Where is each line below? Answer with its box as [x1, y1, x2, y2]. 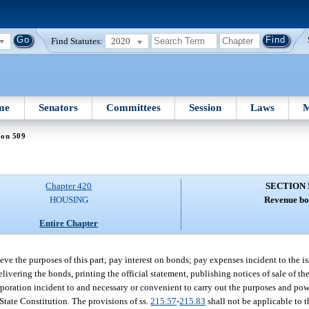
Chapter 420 [46, 181, 92, 192]
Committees [106, 101, 161, 113]
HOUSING [49, 195, 88, 206]
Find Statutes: [51, 35, 103, 46]
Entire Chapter [39, 217, 99, 228]
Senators [38, 101, 78, 113]
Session [189, 101, 222, 113]
